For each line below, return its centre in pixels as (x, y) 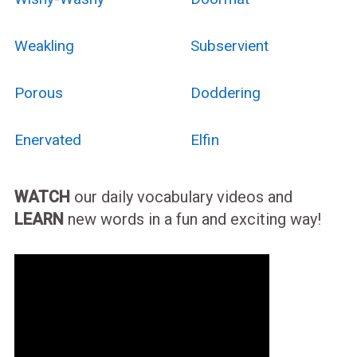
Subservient (229, 45)
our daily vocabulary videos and (181, 196)
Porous (38, 92)
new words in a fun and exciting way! (192, 219)
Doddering (225, 92)
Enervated (47, 139)
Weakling (44, 45)
